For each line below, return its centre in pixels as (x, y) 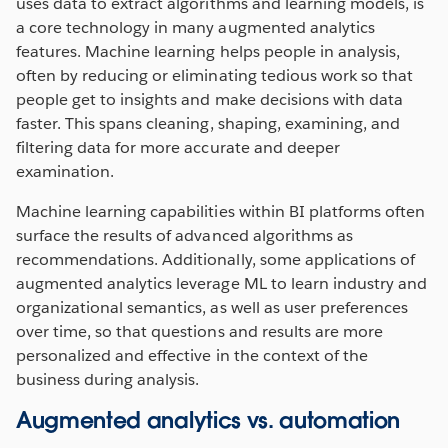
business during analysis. (108, 379)
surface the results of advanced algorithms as (184, 235)
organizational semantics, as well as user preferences (212, 307)
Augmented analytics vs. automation (208, 419)
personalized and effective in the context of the (192, 355)
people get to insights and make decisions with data (209, 99)
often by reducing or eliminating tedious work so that (215, 75)
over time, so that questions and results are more (199, 331)
